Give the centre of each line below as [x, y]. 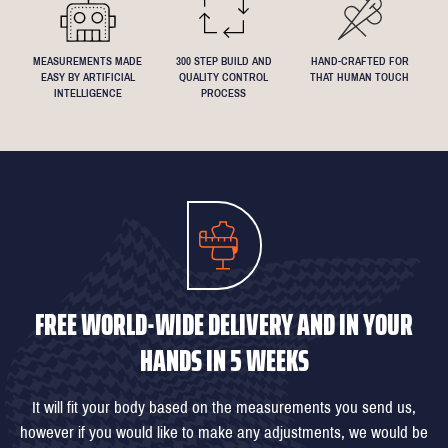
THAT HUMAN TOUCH [360, 76]
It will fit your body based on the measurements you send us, [224, 407]
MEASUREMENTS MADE [88, 60]
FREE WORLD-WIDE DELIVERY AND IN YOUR [224, 324]
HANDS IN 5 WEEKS [224, 360]
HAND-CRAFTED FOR [359, 60]
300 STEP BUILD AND [223, 60]
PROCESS [224, 92]
